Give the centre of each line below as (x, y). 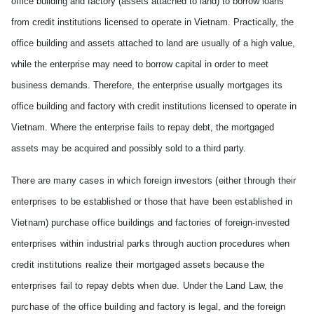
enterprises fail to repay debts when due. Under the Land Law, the (147, 286)
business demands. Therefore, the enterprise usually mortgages (142, 85)
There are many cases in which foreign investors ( (115, 180)
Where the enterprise (93, 127)
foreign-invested (257, 223)
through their (270, 180)
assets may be (43, 148)
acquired (91, 148)
